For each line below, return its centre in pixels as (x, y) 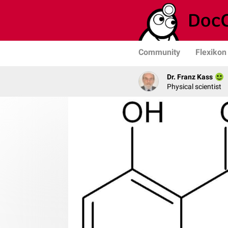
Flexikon (211, 52)
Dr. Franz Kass (190, 77)
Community (159, 52)
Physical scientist (194, 86)
